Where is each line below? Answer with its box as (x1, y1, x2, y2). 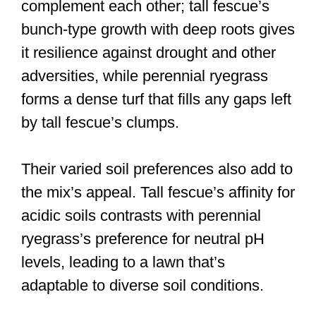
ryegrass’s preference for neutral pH (21, 229, 265, 248)
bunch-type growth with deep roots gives (21, 20, 295, 38)
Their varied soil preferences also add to (21, 159, 293, 178)
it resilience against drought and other (21, 43, 276, 61)
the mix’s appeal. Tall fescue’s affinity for (21, 183, 295, 201)
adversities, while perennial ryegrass (21, 66, 268, 85)
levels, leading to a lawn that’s (21, 253, 225, 271)
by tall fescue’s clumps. (21, 113, 179, 131)
